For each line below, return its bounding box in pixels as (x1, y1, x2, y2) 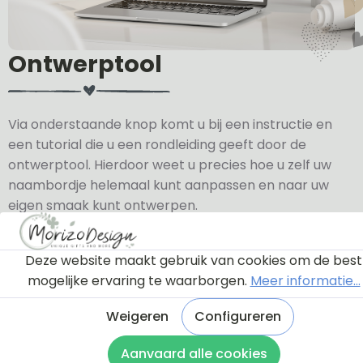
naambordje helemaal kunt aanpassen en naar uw (8, 175, 329, 194)
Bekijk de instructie (21, 237, 144, 256)
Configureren (194, 307, 281, 326)
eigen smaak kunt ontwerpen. (8, 195, 198, 215)
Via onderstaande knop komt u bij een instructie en (8, 114, 332, 134)
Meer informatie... (250, 271, 361, 290)
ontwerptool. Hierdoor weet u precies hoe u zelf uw (8, 155, 331, 174)
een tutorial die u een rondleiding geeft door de (8, 135, 306, 154)
